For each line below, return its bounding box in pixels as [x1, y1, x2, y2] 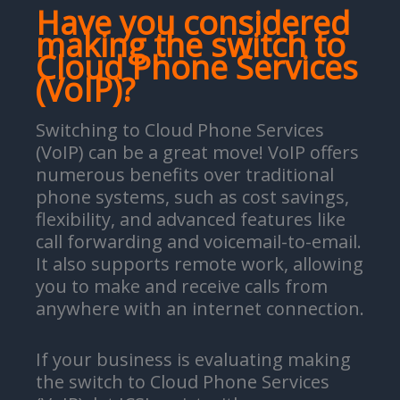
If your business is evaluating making [36, 347, 351, 371]
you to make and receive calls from [36, 274, 328, 298]
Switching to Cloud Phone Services [36, 118, 324, 142]
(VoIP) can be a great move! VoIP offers [36, 140, 359, 164]
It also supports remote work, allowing [36, 252, 363, 276]
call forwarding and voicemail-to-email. [36, 229, 362, 254]
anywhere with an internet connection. [36, 296, 364, 321]
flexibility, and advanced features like [36, 207, 346, 231]
